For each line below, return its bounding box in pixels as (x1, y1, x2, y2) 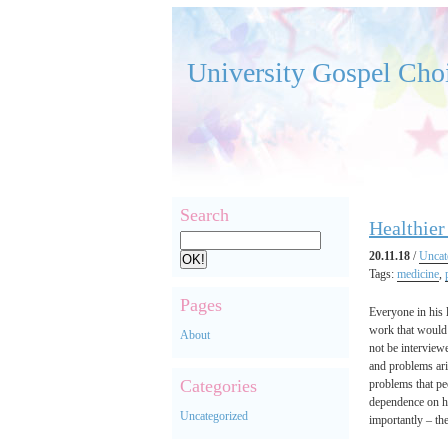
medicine (397, 267, 439, 281)
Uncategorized (180, 409, 248, 423)
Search (180, 205, 229, 225)
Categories (180, 376, 257, 396)
